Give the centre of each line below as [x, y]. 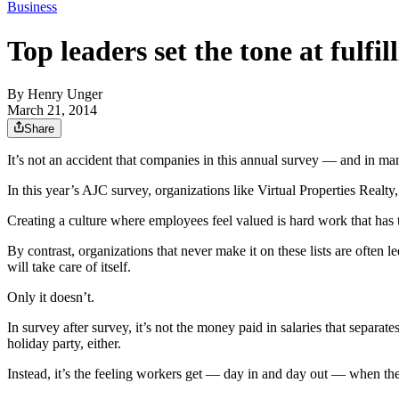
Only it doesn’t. [51, 297]
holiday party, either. [64, 344]
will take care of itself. [69, 267]
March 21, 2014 [52, 110]
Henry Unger [65, 94]
